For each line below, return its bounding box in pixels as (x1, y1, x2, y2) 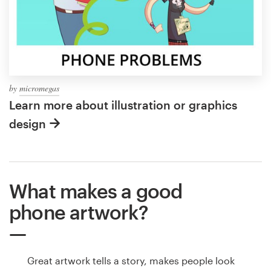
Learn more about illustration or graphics (9, 98, 237, 113)
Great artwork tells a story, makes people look (27, 255, 235, 267)
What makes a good (9, 180, 183, 203)
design (9, 117, 46, 131)
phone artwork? (9, 201, 148, 224)
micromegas (19, 82, 59, 94)
